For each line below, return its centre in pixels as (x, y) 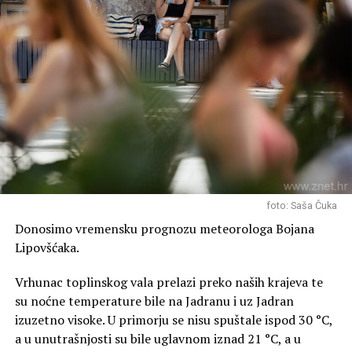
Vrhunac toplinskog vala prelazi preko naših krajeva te (169, 282)
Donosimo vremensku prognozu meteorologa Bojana (164, 229)
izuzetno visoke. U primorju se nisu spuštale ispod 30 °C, (173, 320)
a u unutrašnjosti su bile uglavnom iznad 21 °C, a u (158, 339)
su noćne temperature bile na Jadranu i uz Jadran (154, 301)
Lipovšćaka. (47, 248)
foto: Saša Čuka (302, 206)
